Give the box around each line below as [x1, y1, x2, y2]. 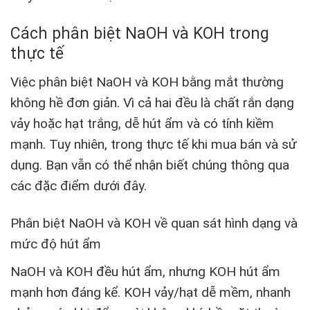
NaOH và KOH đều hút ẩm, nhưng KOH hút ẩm [10, 264, 280, 280]
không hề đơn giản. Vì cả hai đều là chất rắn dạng [10, 94, 294, 111]
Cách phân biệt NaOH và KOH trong [10, 24, 269, 44]
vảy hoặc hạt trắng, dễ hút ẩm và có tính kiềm [10, 115, 274, 131]
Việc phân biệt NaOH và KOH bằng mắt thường [10, 73, 284, 90]
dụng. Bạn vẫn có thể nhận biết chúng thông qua [10, 156, 289, 173]
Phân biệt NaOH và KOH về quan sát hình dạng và [10, 215, 298, 232]
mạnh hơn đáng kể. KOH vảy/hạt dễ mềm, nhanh [10, 284, 291, 301]
